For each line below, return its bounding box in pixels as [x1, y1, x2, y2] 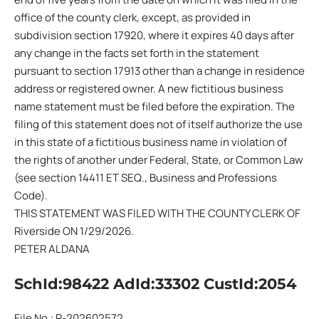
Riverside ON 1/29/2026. [14, 224, 134, 239]
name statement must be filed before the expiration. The [14, 99, 295, 114]
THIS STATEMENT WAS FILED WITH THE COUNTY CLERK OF [14, 206, 300, 221]
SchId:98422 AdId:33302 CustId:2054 [14, 274, 296, 293]
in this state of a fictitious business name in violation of [14, 135, 287, 150]
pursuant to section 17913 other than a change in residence [14, 63, 305, 78]
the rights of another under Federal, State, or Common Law [14, 152, 303, 167]
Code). [14, 188, 48, 203]
